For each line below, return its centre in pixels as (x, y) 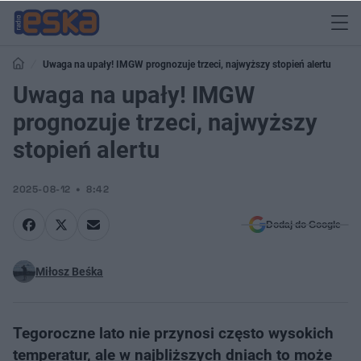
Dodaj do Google (303, 225)
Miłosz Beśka (69, 272)
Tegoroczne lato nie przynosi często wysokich (173, 333)
